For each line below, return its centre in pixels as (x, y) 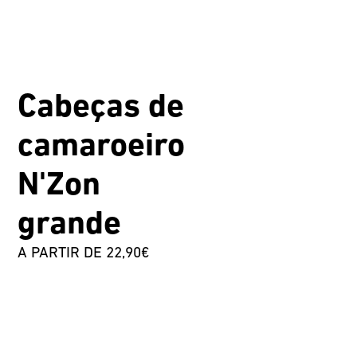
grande (70, 225)
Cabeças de (101, 108)
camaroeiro (102, 147)
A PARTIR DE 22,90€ (84, 253)
